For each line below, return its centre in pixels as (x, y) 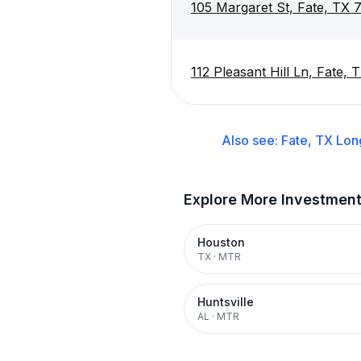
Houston (221, 242)
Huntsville (226, 302)
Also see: (251, 140)
